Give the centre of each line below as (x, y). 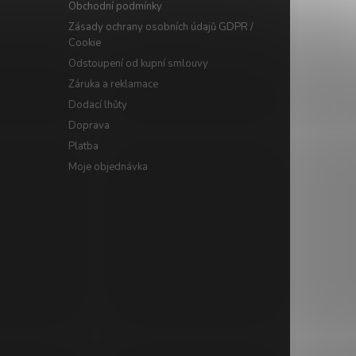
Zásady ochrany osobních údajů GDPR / (161, 27)
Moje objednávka (108, 167)
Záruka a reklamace (113, 85)
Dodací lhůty (97, 105)
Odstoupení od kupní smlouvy (138, 64)
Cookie (84, 43)
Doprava (89, 126)
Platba (83, 147)
